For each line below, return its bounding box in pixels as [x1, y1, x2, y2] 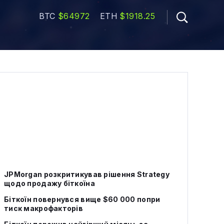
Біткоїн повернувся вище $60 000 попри [4, 195, 160, 203]
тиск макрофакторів [4, 204, 83, 212]
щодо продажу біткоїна [4, 179, 95, 187]
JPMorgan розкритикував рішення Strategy [4, 170, 169, 178]
